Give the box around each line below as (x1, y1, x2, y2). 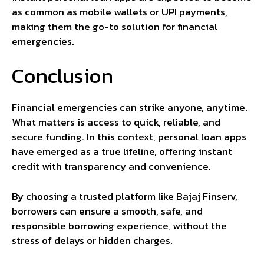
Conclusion (12, 60, 113, 92)
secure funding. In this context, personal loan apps (12, 129, 246, 145)
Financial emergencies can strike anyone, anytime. (12, 100, 247, 115)
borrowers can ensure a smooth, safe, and (12, 203, 203, 219)
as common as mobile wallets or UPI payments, (12, 4, 227, 19)
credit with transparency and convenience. (12, 159, 211, 174)
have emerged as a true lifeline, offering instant (12, 144, 232, 160)
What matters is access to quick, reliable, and (12, 114, 220, 130)
